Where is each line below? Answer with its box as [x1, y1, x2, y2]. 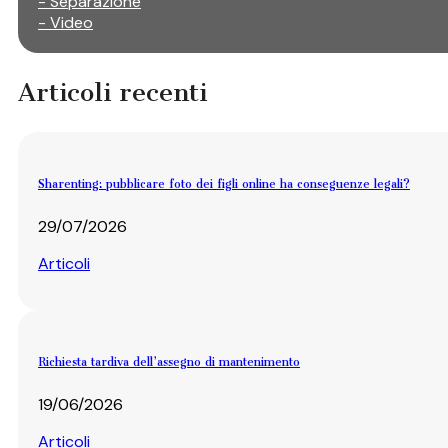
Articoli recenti [18, 77, 207, 109]
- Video [38, 12, 93, 34]
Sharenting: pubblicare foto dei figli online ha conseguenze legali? [38, 177, 410, 192]
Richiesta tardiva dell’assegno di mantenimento [38, 355, 300, 369]
